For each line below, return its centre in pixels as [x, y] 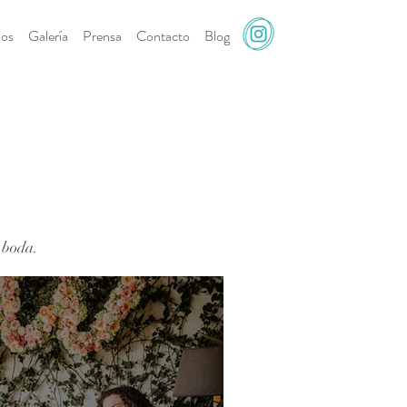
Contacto [163, 36]
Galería [48, 36]
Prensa [102, 36]
